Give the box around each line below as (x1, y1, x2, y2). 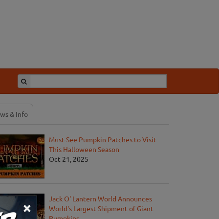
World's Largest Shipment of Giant (49, 204, 153, 213)
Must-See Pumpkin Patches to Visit (49, 135, 156, 144)
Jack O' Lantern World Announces (49, 194, 152, 203)
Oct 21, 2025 (49, 154, 88, 164)
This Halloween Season (49, 145, 119, 154)
